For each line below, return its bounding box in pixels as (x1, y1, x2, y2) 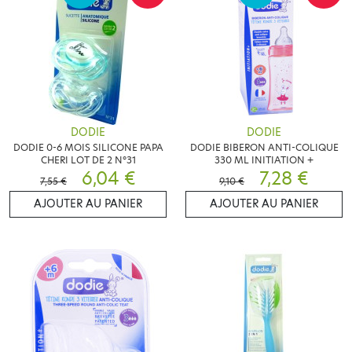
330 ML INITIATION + (214, 153, 313, 167)
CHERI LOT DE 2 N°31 (40, 153, 136, 167)
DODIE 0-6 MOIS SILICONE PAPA (13, 141, 163, 155)
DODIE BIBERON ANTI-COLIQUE (189, 141, 339, 155)
